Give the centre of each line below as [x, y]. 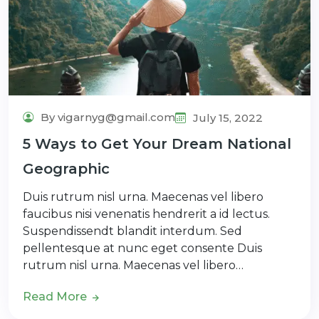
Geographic [66, 168]
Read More [56, 296]
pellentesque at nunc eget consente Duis [142, 248]
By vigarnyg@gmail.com [106, 117]
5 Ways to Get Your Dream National [157, 143]
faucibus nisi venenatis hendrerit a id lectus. [146, 214]
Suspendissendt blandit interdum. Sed [132, 231]
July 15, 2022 [226, 117]
